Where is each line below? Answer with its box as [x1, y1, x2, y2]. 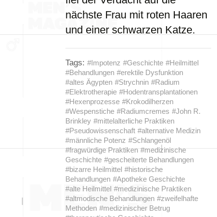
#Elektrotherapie [65, 88, 117, 96]
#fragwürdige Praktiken [65, 146, 138, 154]
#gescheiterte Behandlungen [104, 155, 194, 164]
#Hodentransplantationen [119, 88, 198, 96]
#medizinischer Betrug [99, 204, 170, 212]
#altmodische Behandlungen [65, 194, 155, 202]
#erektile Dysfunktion [117, 68, 183, 77]
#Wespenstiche [65, 107, 114, 115]
